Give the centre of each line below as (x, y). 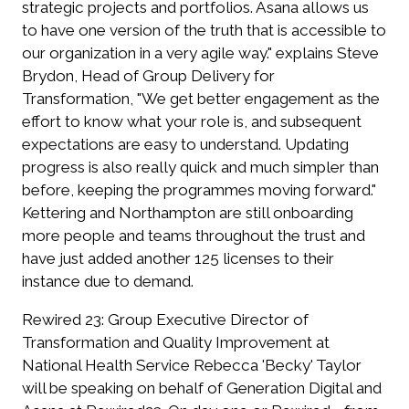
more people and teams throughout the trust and (194, 235)
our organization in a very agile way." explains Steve (200, 52)
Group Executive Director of (208, 319)
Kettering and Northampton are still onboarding (188, 212)
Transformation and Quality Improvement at (176, 342)
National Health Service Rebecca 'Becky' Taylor (192, 365)
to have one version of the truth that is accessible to (204, 30)
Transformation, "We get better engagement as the (201, 98)
